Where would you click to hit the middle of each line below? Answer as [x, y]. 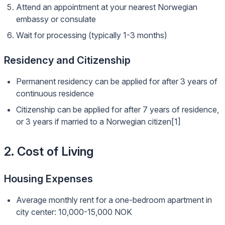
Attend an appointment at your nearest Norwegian [107, 7]
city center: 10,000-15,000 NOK [74, 212]
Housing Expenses [48, 179]
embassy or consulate [56, 19]
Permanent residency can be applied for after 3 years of [117, 81]
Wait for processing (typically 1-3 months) [92, 35]
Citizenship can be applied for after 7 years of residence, [118, 109]
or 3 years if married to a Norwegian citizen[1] [98, 122]
